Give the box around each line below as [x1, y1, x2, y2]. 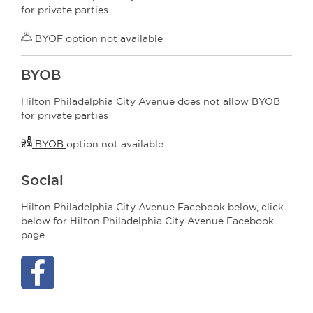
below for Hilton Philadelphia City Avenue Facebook [21, 214, 274, 226]
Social [21, 172, 64, 188]
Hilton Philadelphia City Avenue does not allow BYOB [21, 95, 280, 107]
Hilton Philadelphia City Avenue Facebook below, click [21, 201, 284, 212]
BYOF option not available [32, 32, 163, 44]
